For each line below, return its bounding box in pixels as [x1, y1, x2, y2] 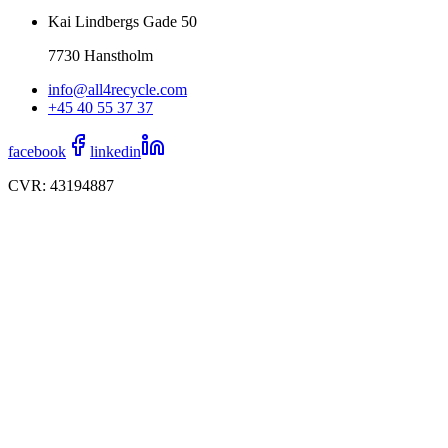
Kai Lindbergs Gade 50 [48, 13, 197, 31]
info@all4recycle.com [48, 81, 187, 99]
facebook [8, 143, 66, 161]
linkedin [90, 143, 141, 161]
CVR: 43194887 [8, 177, 114, 195]
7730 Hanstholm [48, 47, 153, 65]
